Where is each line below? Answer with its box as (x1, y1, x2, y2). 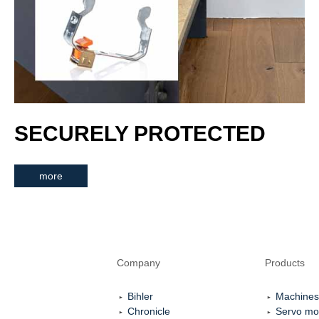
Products (265, 256, 305, 268)
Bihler (127, 290, 153, 302)
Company (117, 256, 160, 268)
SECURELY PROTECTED (14, 121, 266, 145)
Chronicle (127, 305, 170, 317)
